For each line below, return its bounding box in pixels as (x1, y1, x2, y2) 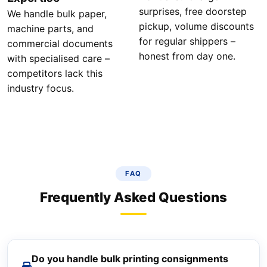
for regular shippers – (139, 35, 235, 47)
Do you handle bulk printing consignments (32, 253, 228, 265)
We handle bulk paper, (7, 8, 107, 20)
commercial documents (7, 38, 113, 49)
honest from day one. (139, 50, 235, 62)
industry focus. (7, 82, 74, 94)
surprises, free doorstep (139, 5, 247, 17)
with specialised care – (7, 52, 110, 64)
